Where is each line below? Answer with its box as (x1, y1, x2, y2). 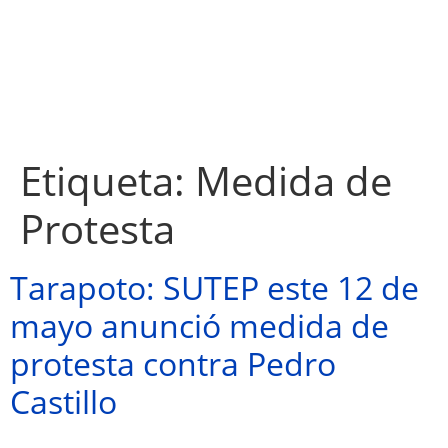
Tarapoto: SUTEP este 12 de (10, 266, 419, 309)
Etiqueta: (20, 153, 195, 208)
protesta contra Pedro (10, 342, 336, 385)
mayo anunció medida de (10, 304, 389, 347)
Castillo (10, 380, 117, 423)
